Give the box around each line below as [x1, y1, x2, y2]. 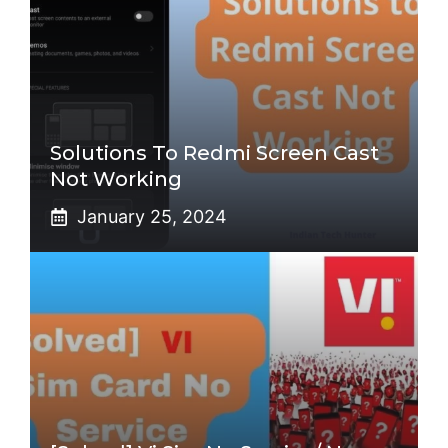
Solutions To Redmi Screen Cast [50, 140, 379, 165]
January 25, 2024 [77, 205, 227, 227]
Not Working [50, 166, 182, 191]
